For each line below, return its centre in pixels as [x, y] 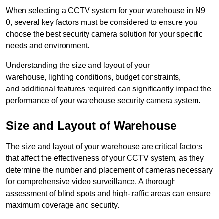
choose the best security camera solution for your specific [104, 34]
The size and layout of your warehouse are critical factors [104, 146]
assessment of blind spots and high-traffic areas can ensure [108, 193]
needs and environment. [48, 45]
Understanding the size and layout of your [78, 65]
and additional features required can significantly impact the [109, 88]
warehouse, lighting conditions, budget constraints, [93, 77]
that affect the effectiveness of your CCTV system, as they [105, 158]
